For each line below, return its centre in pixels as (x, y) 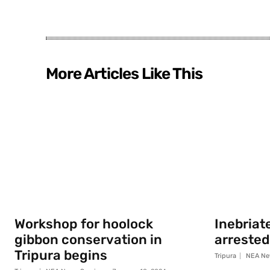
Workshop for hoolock (84, 224)
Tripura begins (61, 256)
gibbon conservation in (88, 240)
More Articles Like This (124, 74)
